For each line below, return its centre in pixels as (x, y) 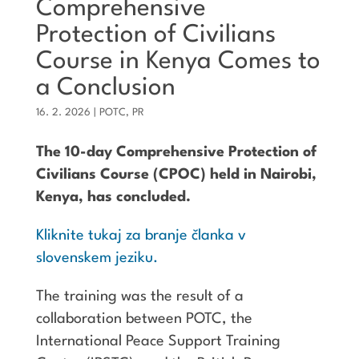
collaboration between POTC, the (144, 319)
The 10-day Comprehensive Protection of (176, 152)
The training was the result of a (139, 296)
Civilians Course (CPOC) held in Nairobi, (176, 174)
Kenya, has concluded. (113, 197)
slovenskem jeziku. (97, 258)
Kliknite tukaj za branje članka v (141, 235)
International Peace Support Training (158, 341)
